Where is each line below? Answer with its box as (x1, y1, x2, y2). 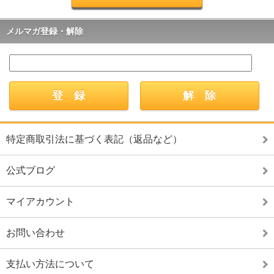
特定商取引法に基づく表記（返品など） (6, 133, 182, 144)
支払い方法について (6, 258, 94, 269)
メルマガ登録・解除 (6, 26, 83, 36)
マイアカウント (6, 196, 75, 207)
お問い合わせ (6, 227, 65, 238)
